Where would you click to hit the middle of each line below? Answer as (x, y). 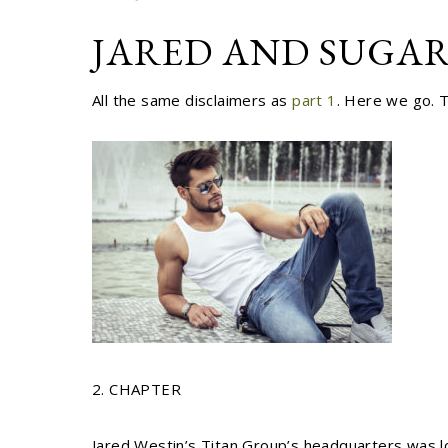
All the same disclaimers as (192, 100)
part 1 (314, 100)
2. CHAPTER (136, 389)
